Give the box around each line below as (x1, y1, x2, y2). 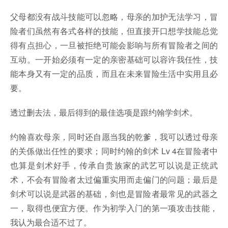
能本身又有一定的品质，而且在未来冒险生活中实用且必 (10, 68, 218, 80)
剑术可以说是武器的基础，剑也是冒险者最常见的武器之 (10, 188, 218, 200)
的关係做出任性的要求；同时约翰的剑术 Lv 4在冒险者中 (10, 145, 218, 157)
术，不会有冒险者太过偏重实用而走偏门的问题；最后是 (10, 174, 218, 186)
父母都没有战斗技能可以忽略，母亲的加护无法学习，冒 (10, 11, 218, 23)
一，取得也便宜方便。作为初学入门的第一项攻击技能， (10, 202, 218, 214)
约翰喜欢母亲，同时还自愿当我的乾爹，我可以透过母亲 (10, 131, 218, 143)
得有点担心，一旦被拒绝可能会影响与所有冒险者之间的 (10, 39, 218, 51)
